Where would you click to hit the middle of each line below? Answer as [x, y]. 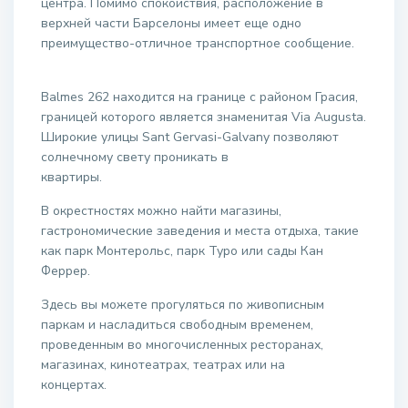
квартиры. [138, 178]
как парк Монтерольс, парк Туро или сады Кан [183, 251]
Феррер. [66, 271]
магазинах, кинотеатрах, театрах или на [163, 365]
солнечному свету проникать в [135, 158]
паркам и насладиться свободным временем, [178, 325]
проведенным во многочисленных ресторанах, [183, 345]
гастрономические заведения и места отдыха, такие [200, 231]
